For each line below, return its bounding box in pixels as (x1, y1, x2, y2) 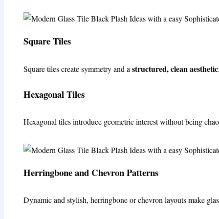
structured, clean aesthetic (132, 63, 218, 74)
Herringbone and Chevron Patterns (23, 166, 158, 179)
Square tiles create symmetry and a (23, 63, 132, 74)
